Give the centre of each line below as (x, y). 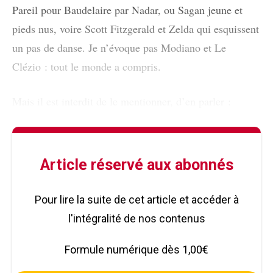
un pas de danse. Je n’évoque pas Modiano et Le (119, 47)
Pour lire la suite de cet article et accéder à (136, 199)
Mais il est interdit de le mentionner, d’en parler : (122, 101)
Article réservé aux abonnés (136, 165)
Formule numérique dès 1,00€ (136, 249)
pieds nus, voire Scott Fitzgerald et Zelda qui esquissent (136, 28)
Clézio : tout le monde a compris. (87, 66)
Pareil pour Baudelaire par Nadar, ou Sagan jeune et (127, 9)
